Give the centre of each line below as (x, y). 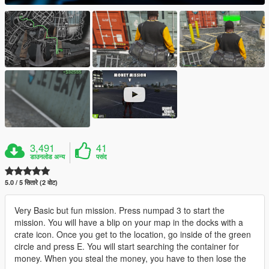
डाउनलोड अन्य (48, 156)
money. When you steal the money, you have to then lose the (130, 258)
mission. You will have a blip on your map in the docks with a (129, 222)
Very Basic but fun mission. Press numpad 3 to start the (119, 210)
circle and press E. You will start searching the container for (127, 246)
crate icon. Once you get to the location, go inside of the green (133, 234)
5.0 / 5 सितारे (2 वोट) (31, 182)
